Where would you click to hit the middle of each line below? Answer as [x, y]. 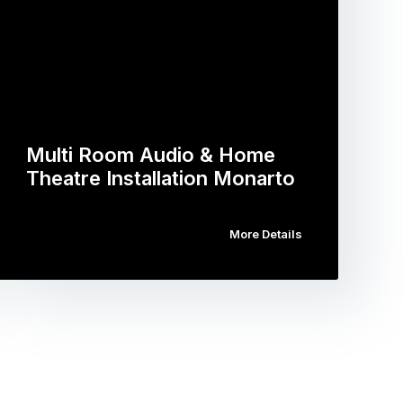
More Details [265, 234]
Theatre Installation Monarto [161, 178]
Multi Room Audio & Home [151, 155]
